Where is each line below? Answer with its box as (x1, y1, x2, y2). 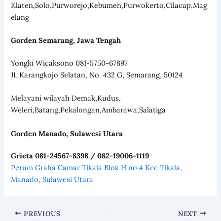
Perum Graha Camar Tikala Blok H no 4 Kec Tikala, (11, 163, 183, 173)
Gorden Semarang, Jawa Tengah (11, 36, 121, 45)
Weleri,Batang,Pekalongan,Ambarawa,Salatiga (11, 105, 166, 115)
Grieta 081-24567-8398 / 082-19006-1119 (11, 151, 149, 161)
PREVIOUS (21, 209, 61, 218)
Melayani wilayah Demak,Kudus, (11, 93, 121, 103)
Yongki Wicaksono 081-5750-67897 (11, 58, 128, 68)
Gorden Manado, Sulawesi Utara (11, 128, 123, 138)
